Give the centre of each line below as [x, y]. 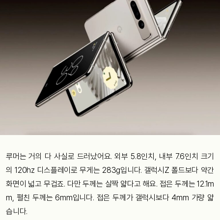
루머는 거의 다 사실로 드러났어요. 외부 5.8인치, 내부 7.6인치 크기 [110, 156]
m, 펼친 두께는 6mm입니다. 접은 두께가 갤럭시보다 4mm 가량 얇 [110, 198]
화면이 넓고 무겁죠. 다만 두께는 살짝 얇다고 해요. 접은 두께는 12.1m [110, 184]
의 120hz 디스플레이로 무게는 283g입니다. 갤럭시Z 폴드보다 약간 [110, 170]
